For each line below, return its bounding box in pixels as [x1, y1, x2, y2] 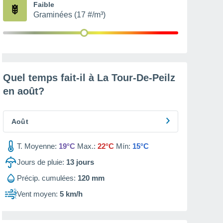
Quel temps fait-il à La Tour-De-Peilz [3, 72, 175, 83]
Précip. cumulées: [17, 174, 76, 182]
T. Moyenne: [17, 142, 57, 150]
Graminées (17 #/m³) [33, 10, 106, 19]
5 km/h [60, 190, 83, 198]
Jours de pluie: [17, 158, 64, 166]
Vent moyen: [17, 190, 58, 198]
